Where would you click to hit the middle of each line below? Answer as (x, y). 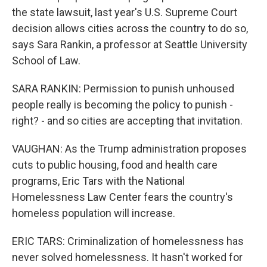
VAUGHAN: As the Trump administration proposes (129, 149)
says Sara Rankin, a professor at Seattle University (130, 44)
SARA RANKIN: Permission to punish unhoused (123, 89)
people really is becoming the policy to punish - (122, 105)
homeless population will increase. (94, 213)
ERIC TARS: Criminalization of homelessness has (128, 241)
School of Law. (46, 60)
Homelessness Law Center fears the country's (122, 197)
